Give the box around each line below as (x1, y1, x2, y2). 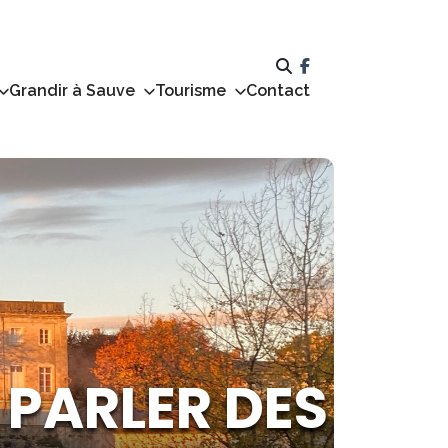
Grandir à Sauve (9, 81, 135, 100)
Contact (246, 81, 310, 100)
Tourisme (155, 81, 226, 100)
